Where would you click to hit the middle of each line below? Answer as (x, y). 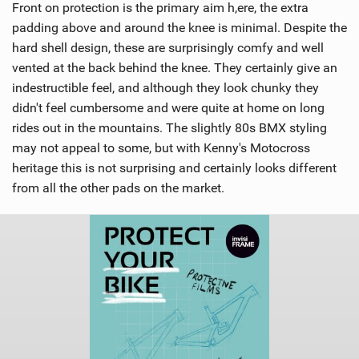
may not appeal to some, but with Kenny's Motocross (161, 148)
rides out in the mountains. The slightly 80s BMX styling (169, 128)
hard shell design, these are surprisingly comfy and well (168, 48)
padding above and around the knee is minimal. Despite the (179, 28)
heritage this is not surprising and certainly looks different (174, 168)
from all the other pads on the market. (118, 188)
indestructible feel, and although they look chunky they (165, 88)
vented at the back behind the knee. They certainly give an (175, 68)
